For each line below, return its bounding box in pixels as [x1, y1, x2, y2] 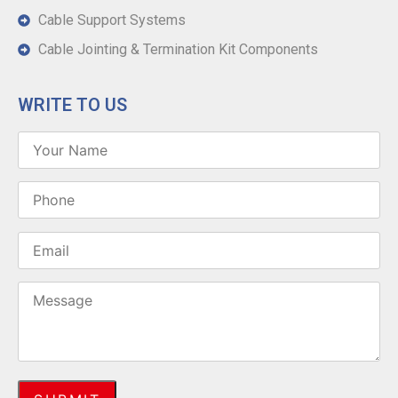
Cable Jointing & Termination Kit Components [37, 41, 318, 59]
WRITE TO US [18, 94, 127, 116]
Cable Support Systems [37, 12, 186, 29]
